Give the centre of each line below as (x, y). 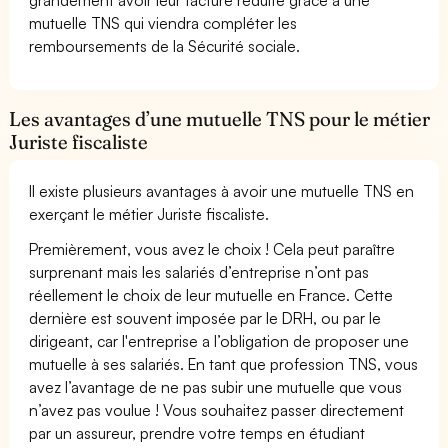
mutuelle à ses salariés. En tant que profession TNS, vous (224, 363)
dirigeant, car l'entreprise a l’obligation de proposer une (219, 340)
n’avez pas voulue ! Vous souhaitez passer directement (217, 409)
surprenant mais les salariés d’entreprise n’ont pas (199, 271)
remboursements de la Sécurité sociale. (165, 45)
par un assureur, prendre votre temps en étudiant (197, 432)
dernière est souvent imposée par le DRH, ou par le (205, 317)
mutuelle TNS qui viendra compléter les (163, 22)
